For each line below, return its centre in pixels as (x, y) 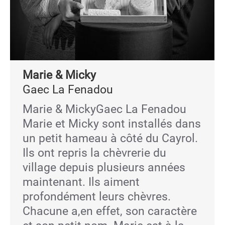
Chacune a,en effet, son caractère (110, 211)
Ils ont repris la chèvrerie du (94, 153)
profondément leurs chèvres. (97, 197)
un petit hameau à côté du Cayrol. (110, 138)
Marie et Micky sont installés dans (112, 124)
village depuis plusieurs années (104, 167)
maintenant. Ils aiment (81, 182)
